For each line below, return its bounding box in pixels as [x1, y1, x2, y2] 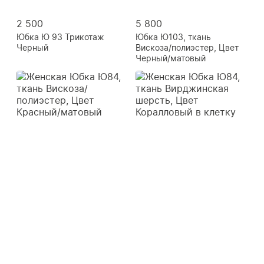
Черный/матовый [136, 53, 206, 64]
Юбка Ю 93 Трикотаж [16, 32, 104, 42]
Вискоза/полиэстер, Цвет [136, 42, 239, 53]
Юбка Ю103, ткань [136, 32, 211, 42]
